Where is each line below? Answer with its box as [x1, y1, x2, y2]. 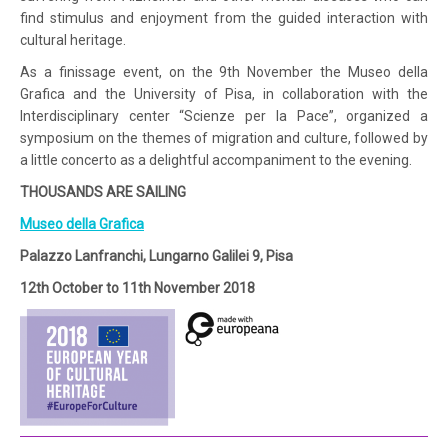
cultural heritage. [20, 31, 126, 48]
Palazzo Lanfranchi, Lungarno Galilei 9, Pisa [20, 247, 293, 264]
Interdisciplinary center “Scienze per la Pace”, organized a [20, 107, 428, 124]
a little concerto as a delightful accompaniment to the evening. [20, 151, 412, 168]
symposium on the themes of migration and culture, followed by [20, 129, 428, 146]
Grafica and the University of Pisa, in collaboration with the [20, 85, 428, 102]
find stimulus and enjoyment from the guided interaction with [20, 9, 428, 26]
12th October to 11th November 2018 [20, 279, 255, 296]
